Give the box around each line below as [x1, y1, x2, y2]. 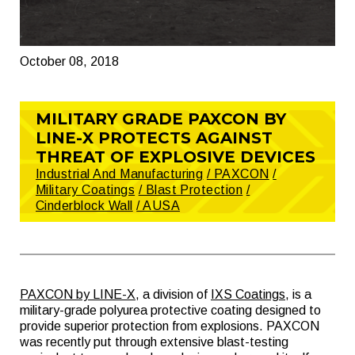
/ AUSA [136, 199, 181, 212]
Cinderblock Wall [36, 199, 133, 212]
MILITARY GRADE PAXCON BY [36, 109, 286, 128]
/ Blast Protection [138, 183, 243, 197]
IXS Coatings [211, 288, 285, 301]
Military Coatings [36, 183, 136, 197]
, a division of [136, 288, 211, 301]
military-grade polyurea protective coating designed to [20, 303, 321, 317]
